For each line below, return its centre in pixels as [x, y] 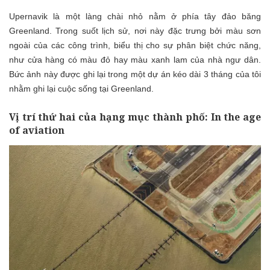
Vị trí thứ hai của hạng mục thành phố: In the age [135, 117]
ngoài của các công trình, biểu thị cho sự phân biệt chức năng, [135, 45]
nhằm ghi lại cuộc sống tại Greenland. [81, 88]
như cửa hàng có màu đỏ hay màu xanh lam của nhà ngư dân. [135, 59]
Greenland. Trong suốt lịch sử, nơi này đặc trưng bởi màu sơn [135, 30]
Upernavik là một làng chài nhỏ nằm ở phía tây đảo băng [135, 16]
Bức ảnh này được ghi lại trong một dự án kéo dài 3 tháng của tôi [135, 74]
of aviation [37, 130]
